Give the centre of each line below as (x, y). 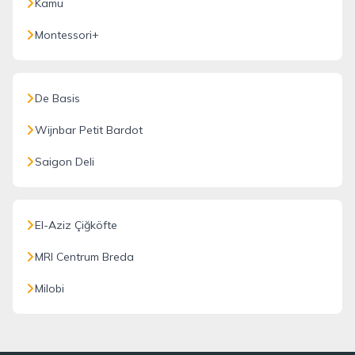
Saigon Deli (65, 162)
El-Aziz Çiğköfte (76, 225)
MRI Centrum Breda (84, 257)
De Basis (57, 98)
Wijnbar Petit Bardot (89, 130)
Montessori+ (67, 35)
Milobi (50, 288)
